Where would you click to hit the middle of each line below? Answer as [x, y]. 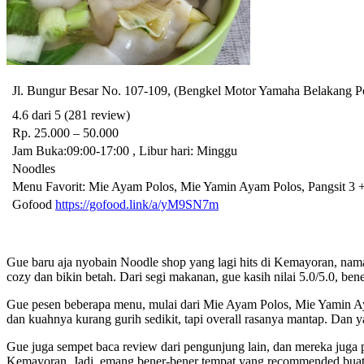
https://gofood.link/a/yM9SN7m [137, 204]
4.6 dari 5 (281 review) [71, 115]
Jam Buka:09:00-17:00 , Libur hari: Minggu [125, 150]
